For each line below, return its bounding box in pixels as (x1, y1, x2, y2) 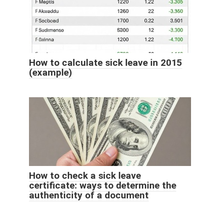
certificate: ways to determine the (29, 179, 176, 191)
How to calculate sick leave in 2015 (29, 56, 182, 68)
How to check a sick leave (29, 169, 141, 181)
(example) (29, 66, 72, 78)
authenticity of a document (29, 189, 149, 201)
